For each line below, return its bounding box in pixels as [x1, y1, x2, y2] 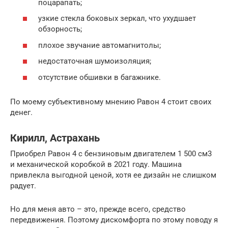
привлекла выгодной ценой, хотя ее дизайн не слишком [10, 170, 216, 180]
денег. [10, 107, 33, 117]
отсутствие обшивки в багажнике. [38, 72, 161, 82]
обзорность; [38, 24, 82, 34]
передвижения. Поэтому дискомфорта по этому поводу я [10, 215, 218, 224]
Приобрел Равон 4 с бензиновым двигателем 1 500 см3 [10, 149, 212, 158]
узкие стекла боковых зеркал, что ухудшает [38, 14, 196, 23]
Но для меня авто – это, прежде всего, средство [10, 204, 186, 214]
